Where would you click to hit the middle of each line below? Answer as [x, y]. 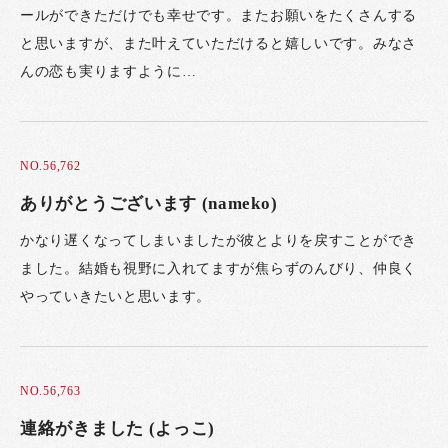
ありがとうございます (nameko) [149, 203]
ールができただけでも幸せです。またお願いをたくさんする [218, 16]
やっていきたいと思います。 [116, 297]
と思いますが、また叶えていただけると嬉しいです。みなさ [218, 44]
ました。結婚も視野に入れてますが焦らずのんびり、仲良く [218, 269]
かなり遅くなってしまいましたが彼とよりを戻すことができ [218, 241]
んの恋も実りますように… [108, 72]
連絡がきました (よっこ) [118, 428]
